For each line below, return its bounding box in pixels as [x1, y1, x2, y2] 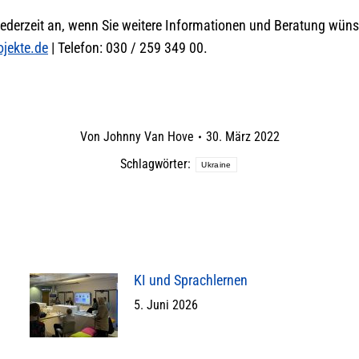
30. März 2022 [205, 129, 280, 145]
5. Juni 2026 [133, 297, 198, 313]
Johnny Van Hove [103, 129, 194, 145]
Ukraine [201, 159, 232, 169]
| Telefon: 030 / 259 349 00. [48, 39, 208, 57]
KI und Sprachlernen [133, 272, 248, 289]
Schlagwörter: [120, 156, 195, 172]
